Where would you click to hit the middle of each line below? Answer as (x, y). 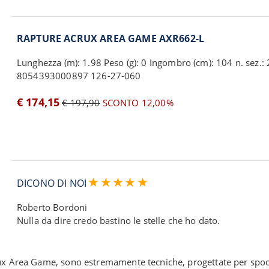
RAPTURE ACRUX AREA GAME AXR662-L (111, 38)
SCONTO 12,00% (137, 103)
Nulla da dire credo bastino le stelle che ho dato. (119, 220)
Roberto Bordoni (52, 207)
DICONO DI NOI (53, 183)
